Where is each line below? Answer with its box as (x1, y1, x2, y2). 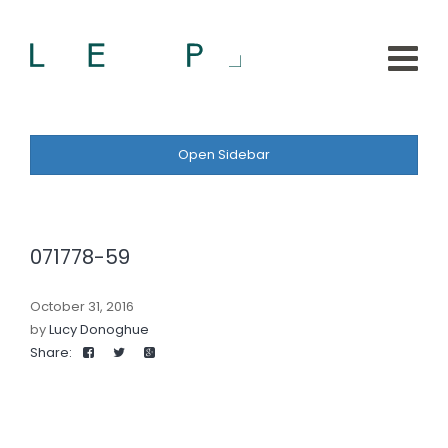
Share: (30, 343, 72, 362)
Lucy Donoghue (49, 320, 149, 339)
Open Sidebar (178, 145, 270, 164)
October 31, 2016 (30, 297, 134, 316)
